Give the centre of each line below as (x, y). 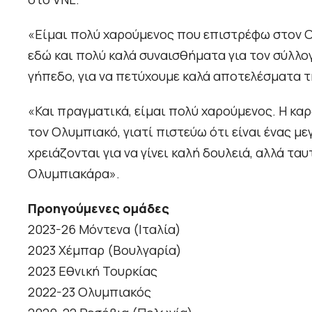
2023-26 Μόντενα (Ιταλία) (104, 229)
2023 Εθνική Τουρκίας (93, 271)
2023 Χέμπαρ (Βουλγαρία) (105, 250)
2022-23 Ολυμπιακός (89, 291)
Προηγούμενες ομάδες (99, 208)
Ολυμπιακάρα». (74, 173)
